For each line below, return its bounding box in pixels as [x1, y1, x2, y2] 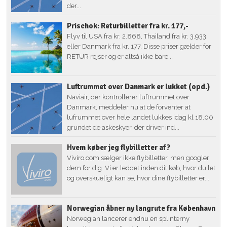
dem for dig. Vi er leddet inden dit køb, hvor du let [67, 164, 216, 172]
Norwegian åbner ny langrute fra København [67, 203, 216, 213]
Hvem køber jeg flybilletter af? [67, 142, 171, 152]
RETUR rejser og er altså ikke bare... [67, 52, 173, 60]
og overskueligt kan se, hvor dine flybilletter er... [67, 174, 210, 182]
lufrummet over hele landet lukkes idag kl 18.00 [67, 113, 214, 121]
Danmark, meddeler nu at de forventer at [67, 103, 191, 111]
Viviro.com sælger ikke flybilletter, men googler [67, 154, 210, 162]
